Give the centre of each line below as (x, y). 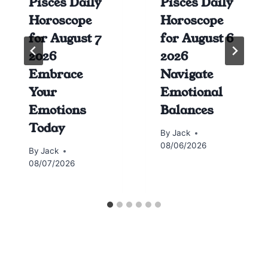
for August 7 (65, 38)
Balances (187, 110)
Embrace (56, 74)
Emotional (191, 92)
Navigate (187, 74)
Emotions (57, 110)
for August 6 (197, 38)
